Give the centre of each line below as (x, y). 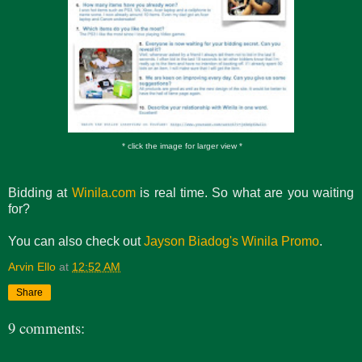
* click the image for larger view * (181, 145)
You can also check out (76, 241)
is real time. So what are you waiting (245, 192)
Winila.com (103, 192)
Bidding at (40, 192)
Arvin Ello (32, 266)
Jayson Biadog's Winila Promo (232, 241)
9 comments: (46, 328)
